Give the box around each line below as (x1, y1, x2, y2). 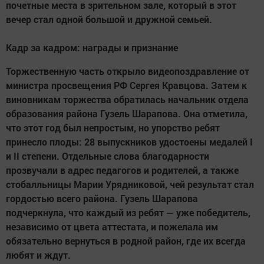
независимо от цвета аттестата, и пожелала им (6, 220, 218, 233)
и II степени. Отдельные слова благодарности (6, 150, 209, 163)
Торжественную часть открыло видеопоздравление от (6, 65, 249, 78)
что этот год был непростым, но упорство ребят (6, 121, 220, 134)
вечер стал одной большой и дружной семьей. (6, 13, 212, 26)
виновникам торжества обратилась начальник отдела (6, 93, 249, 106)
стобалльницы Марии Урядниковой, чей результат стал (6, 178, 254, 191)
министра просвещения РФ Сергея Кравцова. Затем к (6, 79, 247, 92)
